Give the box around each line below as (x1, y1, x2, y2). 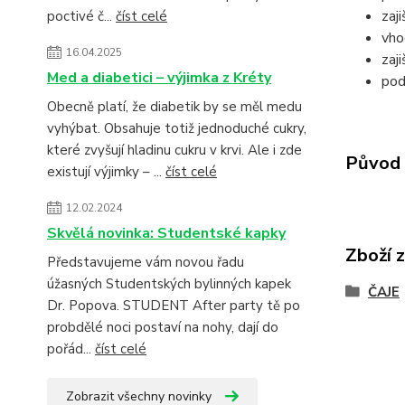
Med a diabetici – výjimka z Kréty (47, 68, 271, 88)
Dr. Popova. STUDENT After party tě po (47, 297, 300, 315)
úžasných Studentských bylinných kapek (47, 275, 291, 293)
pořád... (47, 340, 95, 358)
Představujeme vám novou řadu (47, 253, 244, 271)
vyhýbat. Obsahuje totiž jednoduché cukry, (47, 119, 306, 137)
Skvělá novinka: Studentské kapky (47, 223, 286, 243)
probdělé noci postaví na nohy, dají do (47, 318, 278, 336)
